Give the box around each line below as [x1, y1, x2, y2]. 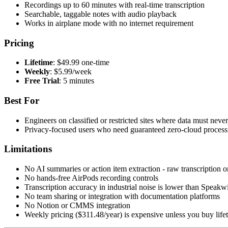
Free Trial [24, 76, 59, 85]
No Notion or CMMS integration [24, 201, 130, 210]
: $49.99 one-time [53, 58, 109, 67]
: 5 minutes [59, 76, 94, 85]
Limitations [4, 144, 52, 155]
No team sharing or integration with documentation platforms [24, 192, 220, 201]
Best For [4, 95, 39, 106]
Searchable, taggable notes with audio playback [24, 9, 177, 18]
